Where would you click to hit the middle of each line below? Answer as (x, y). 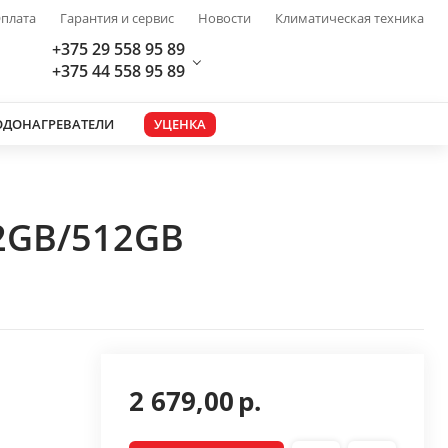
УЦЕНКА (180, 123)
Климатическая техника (349, 18)
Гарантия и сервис (117, 18)
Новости (224, 18)
